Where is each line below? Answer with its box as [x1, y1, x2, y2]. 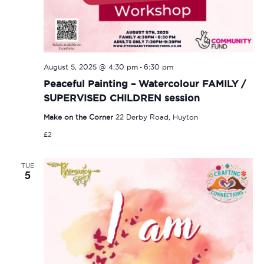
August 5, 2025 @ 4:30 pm [43, 63, 138, 71]
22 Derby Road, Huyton [115, 113, 198, 121]
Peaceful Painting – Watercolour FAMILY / [43, 78, 246, 90]
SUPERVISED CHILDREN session [43, 93, 200, 104]
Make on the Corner [43, 113, 115, 121]
